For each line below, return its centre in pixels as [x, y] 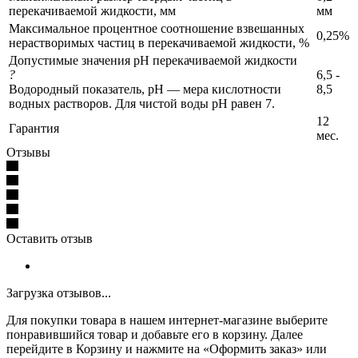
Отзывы [28, 153]
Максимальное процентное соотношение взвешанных [157, 29]
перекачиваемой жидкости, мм [92, 11]
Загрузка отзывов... [59, 293]
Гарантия [34, 129]
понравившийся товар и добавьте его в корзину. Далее [155, 335]
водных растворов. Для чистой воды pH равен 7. [142, 104]
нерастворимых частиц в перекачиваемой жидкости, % [159, 43]
